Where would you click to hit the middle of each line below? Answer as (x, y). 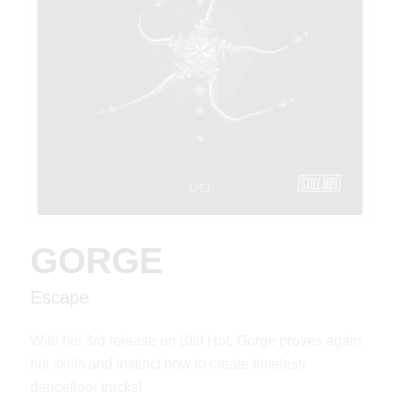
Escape (59, 297)
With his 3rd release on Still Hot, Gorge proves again (196, 341)
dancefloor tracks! (86, 387)
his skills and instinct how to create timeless (167, 364)
